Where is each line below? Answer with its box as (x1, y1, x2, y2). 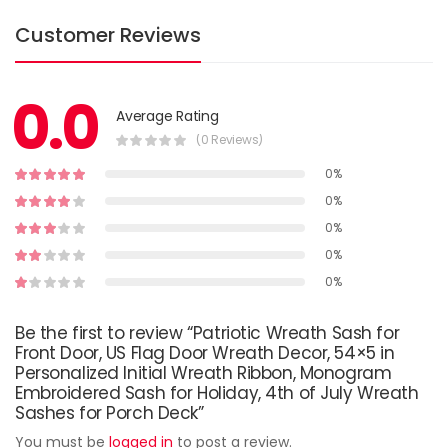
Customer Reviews (15, 21, 201, 50)
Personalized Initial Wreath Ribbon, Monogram (15, 361, 392, 386)
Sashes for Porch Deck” (15, 401, 204, 426)
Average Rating (116, 105, 219, 126)
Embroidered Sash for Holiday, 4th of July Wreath (15, 381, 419, 406)
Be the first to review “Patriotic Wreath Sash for (15, 321, 400, 346)
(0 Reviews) (195, 130, 263, 148)
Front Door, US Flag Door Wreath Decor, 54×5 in (15, 341, 395, 366)
